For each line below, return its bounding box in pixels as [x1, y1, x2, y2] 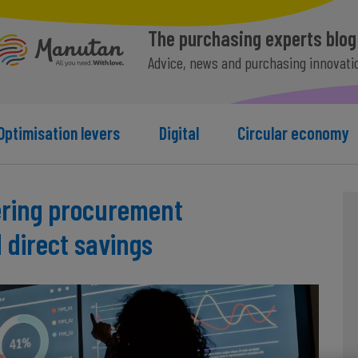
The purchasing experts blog [148, 26, 356, 50]
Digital [158, 122, 199, 143]
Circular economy [237, 122, 350, 143]
